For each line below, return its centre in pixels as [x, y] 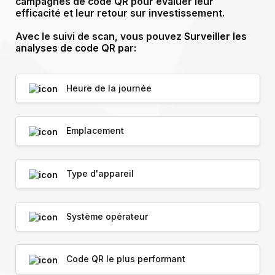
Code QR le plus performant [126, 259]
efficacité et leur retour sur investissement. [120, 14]
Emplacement [95, 131]
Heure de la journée [109, 88]
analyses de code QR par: [76, 48]
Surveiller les [215, 37]
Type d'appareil [100, 173]
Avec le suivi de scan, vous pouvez [99, 37]
